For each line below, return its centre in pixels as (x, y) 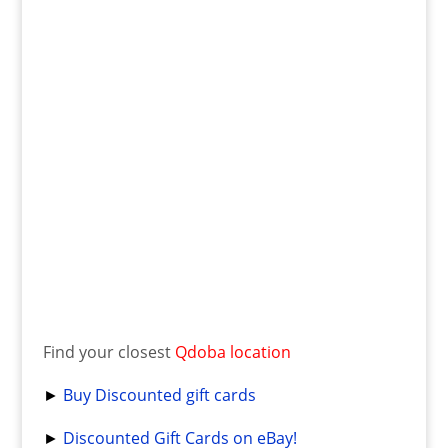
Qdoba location (232, 351)
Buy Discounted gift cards (159, 394)
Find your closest (108, 351)
